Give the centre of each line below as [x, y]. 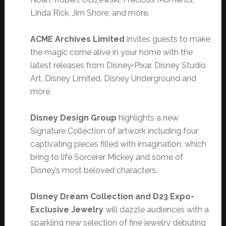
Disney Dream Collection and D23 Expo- [112, 197]
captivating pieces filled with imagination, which [118, 144]
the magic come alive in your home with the [111, 52]
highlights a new [147, 118]
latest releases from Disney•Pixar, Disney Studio [118, 66]
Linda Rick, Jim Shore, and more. [90, 13]
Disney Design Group [73, 118]
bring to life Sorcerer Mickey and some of [106, 157]
